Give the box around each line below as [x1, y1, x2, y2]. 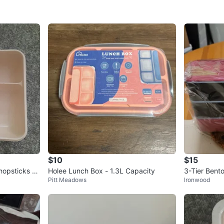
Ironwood [184, 176, 210, 184]
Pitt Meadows [48, 176, 86, 184]
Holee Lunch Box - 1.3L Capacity [48, 166, 155, 175]
